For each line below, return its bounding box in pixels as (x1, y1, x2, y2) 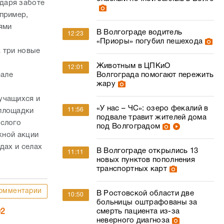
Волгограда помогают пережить (96, 71, 214, 78)
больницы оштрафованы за (96, 199, 197, 206)
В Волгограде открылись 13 (96, 147, 198, 154)
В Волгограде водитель (96, 29, 182, 36)
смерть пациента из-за (96, 208, 180, 215)
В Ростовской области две (96, 190, 194, 197)
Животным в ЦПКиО (96, 62, 170, 69)
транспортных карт (96, 165, 167, 172)
